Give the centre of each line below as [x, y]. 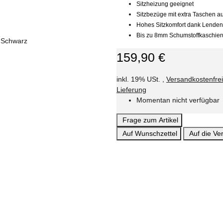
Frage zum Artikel [150, 120]
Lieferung [131, 90]
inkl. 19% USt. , [141, 79]
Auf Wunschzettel [150, 134]
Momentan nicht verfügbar [178, 100]
